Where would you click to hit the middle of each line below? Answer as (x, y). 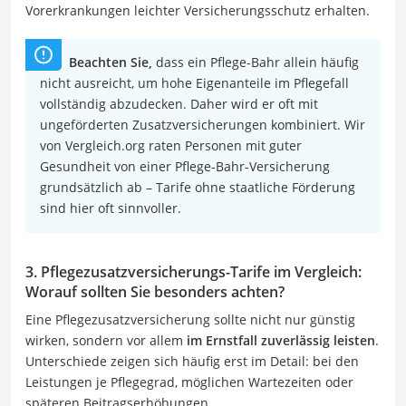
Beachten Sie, (111, 62)
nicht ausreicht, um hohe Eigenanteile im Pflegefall (194, 82)
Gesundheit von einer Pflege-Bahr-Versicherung (185, 166)
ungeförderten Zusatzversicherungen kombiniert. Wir (203, 124)
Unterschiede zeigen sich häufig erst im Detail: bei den (192, 361)
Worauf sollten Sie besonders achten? (155, 291)
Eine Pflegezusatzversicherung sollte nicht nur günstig (190, 319)
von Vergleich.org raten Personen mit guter (171, 145)
